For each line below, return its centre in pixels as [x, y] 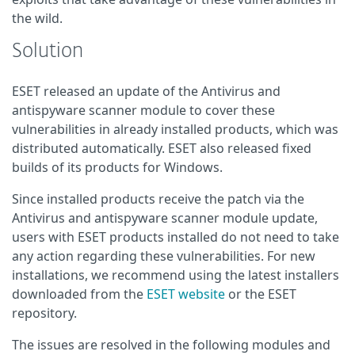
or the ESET [261, 294]
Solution [48, 52]
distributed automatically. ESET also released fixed [162, 148]
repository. [44, 313]
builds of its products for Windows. [117, 167]
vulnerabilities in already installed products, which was [175, 129]
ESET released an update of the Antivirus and [146, 91]
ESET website [186, 294]
